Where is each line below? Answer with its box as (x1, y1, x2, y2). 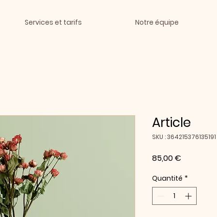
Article (152, 114, 191, 131)
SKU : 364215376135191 (152, 133, 216, 141)
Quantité (152, 173, 183, 183)
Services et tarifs (25, 17, 82, 27)
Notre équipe (135, 17, 179, 27)
